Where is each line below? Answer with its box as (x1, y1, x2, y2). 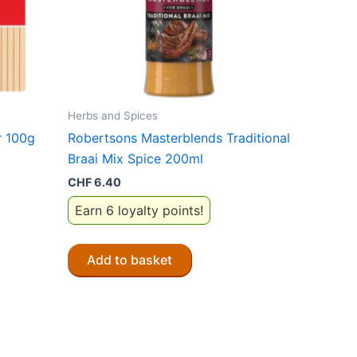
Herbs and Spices (68, 108, 158, 122)
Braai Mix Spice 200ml (68, 151, 203, 167)
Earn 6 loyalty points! (75, 202, 203, 218)
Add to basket (87, 251, 172, 268)
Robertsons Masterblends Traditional (68, 130, 290, 147)
